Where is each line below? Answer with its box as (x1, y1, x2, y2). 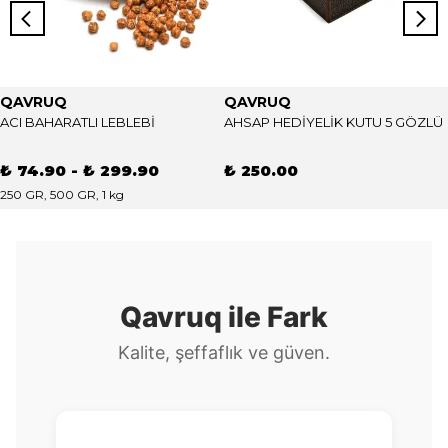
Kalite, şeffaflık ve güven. (118, 342, 330, 363)
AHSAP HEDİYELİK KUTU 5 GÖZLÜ (224, 114, 443, 130)
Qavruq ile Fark (120, 300, 328, 334)
